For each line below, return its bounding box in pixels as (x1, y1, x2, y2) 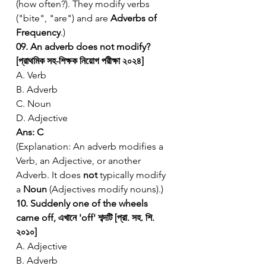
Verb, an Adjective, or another (16, 154, 143, 166)
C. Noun (16, 97, 51, 109)
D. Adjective (16, 112, 68, 123)
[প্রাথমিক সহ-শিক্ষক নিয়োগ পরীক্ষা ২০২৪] (16, 55, 144, 66)
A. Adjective (16, 240, 67, 252)
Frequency (16, 26, 61, 38)
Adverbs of (110, 12, 159, 24)
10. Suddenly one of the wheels (16, 197, 150, 209)
